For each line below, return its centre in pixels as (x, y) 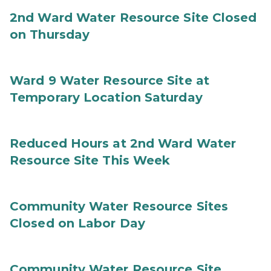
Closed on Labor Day (77, 223)
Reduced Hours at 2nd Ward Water (123, 143)
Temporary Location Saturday (106, 97)
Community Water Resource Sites (119, 206)
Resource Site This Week (90, 160)
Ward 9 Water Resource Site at (109, 80)
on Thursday (50, 34)
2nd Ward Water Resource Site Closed (133, 18)
